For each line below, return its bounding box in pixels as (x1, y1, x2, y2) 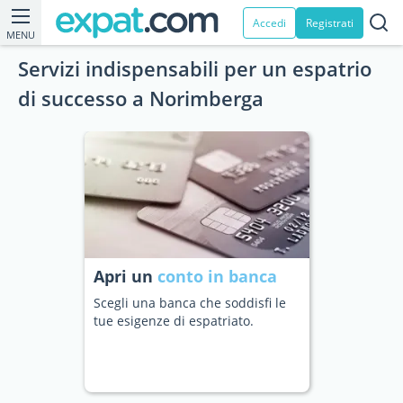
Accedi (253, 14, 286, 31)
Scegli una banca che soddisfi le (94, 294, 286, 311)
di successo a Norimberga (18, 85, 264, 112)
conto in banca (157, 265, 277, 287)
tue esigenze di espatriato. (94, 312, 254, 329)
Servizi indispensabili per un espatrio (18, 55, 372, 82)
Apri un (94, 265, 157, 287)
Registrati (306, 14, 354, 31)
